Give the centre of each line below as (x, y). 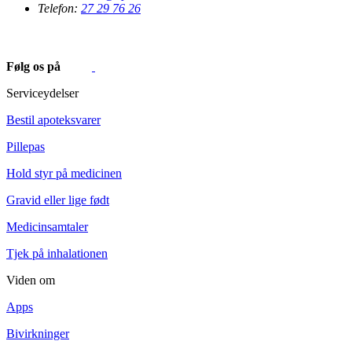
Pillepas (26, 146)
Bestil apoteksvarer (53, 119)
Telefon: (59, 9)
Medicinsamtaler (47, 226)
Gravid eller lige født (58, 200)
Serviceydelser (42, 93)
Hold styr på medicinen (64, 173)
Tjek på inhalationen (57, 253)
